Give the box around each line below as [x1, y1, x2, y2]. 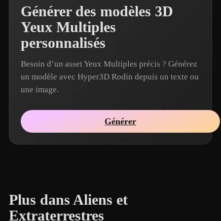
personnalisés [21, 35, 106, 51]
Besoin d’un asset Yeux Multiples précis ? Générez [21, 59, 197, 69]
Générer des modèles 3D [21, 3, 173, 20]
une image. [21, 85, 59, 94]
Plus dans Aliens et [9, 191, 128, 208]
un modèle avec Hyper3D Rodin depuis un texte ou [21, 72, 199, 81]
